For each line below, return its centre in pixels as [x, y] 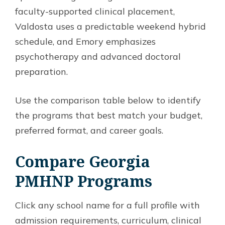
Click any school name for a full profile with [107, 205]
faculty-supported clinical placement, [95, 11]
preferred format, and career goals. [89, 130]
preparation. [41, 71]
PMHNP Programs [84, 181]
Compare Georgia [83, 161]
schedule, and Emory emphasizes [85, 41]
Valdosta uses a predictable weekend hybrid [110, 26]
